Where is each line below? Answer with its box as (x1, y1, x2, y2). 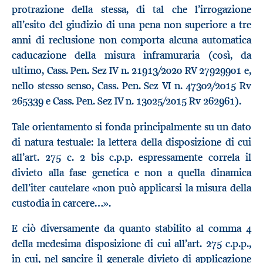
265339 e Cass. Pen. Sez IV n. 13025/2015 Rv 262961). (12, 95, 241, 108)
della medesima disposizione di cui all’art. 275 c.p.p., (12, 237, 251, 251)
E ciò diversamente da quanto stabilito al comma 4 (12, 222, 251, 235)
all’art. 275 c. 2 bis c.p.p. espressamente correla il (12, 150, 251, 164)
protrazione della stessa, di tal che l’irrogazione (12, 3, 251, 16)
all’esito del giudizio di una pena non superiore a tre (12, 18, 251, 32)
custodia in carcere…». (12, 196, 111, 210)
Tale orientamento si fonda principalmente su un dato (12, 120, 251, 133)
